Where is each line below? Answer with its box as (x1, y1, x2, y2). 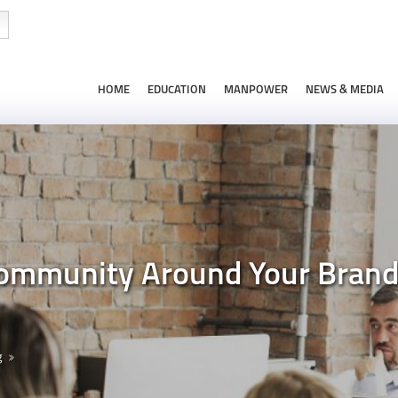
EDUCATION (147, 84, 206, 96)
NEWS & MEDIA (306, 84, 384, 96)
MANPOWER (224, 84, 288, 96)
